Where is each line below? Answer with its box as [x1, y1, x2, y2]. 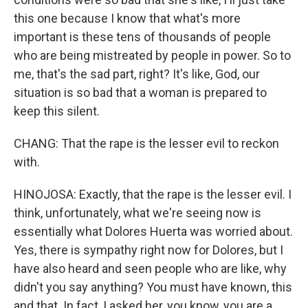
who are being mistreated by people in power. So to [14, 48, 291, 63]
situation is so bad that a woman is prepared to [14, 85, 267, 100]
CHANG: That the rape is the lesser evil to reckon [14, 136, 279, 151]
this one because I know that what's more [14, 11, 241, 25]
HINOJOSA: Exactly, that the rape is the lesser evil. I [14, 187, 291, 201]
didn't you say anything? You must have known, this [14, 280, 292, 294]
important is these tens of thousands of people [14, 30, 271, 44]
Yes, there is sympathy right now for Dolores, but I [14, 243, 283, 257]
